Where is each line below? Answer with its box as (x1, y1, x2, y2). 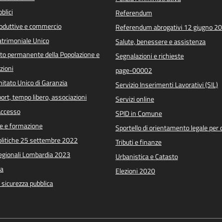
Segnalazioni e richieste (115, 50, 184, 61)
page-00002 (115, 64, 152, 76)
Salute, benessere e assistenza (115, 36, 206, 47)
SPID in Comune (115, 108, 162, 119)
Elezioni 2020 (115, 165, 155, 176)
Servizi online (115, 93, 154, 105)
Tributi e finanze (115, 136, 162, 148)
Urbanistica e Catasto (115, 151, 178, 162)
